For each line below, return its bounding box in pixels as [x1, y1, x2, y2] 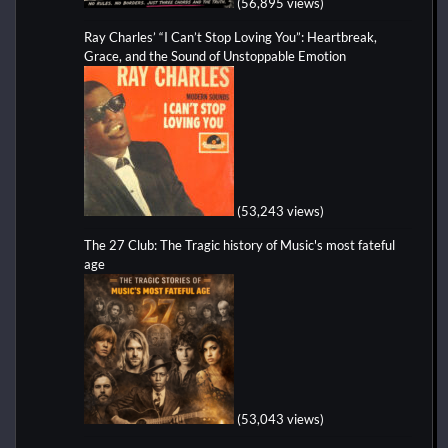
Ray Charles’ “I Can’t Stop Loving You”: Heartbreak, [84, 28, 377, 45]
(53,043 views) [237, 410, 324, 427]
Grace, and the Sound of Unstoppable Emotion [84, 47, 346, 64]
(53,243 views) [237, 202, 324, 219]
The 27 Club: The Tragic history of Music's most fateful [84, 236, 395, 253]
